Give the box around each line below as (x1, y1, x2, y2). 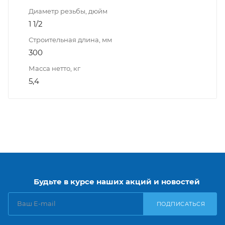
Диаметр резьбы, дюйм (29, 7, 107, 15)
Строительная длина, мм (29, 35, 112, 44)
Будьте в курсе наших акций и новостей (33, 177, 200, 186)
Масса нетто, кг (29, 64, 80, 72)
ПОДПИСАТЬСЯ (156, 200, 205, 207)
